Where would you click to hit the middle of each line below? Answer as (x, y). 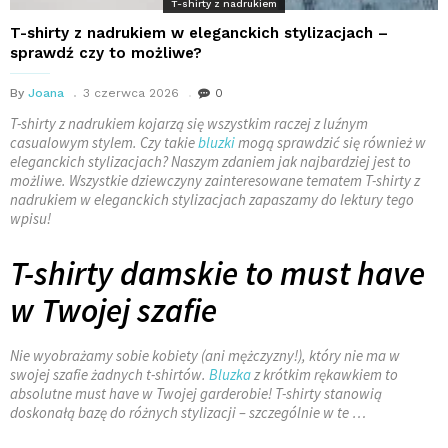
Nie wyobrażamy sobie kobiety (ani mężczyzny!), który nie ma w (205, 355)
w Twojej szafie (113, 310)
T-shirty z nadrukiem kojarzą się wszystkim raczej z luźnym (189, 123)
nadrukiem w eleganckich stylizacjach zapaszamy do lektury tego (212, 199)
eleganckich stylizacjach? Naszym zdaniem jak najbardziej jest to (210, 161)
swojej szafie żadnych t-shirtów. (109, 374)
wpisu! (30, 218)
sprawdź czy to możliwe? (106, 52)
